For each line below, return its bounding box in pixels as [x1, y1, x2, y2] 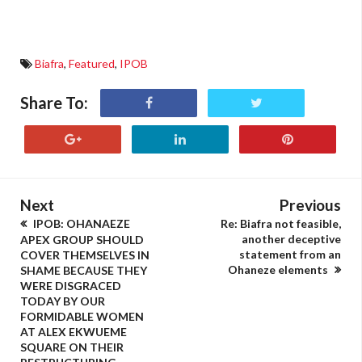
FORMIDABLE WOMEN [20, 309, 144, 323]
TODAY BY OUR [20, 294, 105, 308]
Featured [69, 57, 115, 70]
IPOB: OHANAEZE [31, 217, 130, 230]
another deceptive [242, 232, 341, 246]
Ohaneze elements [228, 263, 330, 276]
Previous [280, 196, 341, 214]
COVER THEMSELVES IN [20, 248, 149, 262]
